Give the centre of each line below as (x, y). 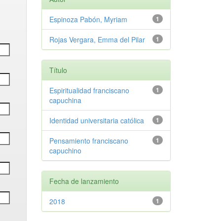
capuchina (65, 100)
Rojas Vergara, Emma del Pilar (97, 39)
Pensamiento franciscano (89, 141)
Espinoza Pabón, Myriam (88, 19)
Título (58, 70)
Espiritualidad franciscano (89, 90)
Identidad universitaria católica (96, 120)
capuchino (65, 150)
